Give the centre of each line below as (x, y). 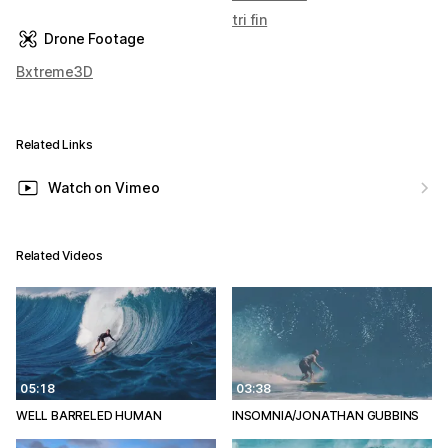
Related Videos (59, 255)
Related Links (54, 144)
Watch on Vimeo (104, 187)
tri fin (250, 19)
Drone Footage (94, 38)
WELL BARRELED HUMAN (89, 415)
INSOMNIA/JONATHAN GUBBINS (326, 415)
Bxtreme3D (54, 71)
